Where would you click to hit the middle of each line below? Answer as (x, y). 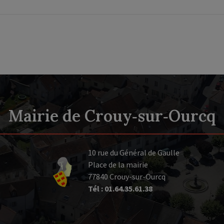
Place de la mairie (118, 165)
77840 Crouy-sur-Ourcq (126, 177)
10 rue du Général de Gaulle (133, 153)
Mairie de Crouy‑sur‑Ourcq (112, 116)
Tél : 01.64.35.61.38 (120, 189)
